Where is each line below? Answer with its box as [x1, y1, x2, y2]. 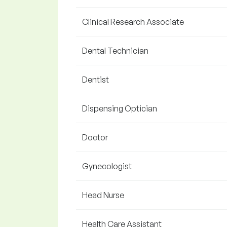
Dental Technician [82, 46, 148, 56]
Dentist [82, 74, 109, 85]
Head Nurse [82, 190, 124, 200]
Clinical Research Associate [82, 17, 184, 27]
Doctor [82, 132, 108, 142]
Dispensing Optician [82, 103, 157, 113]
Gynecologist [82, 161, 132, 171]
